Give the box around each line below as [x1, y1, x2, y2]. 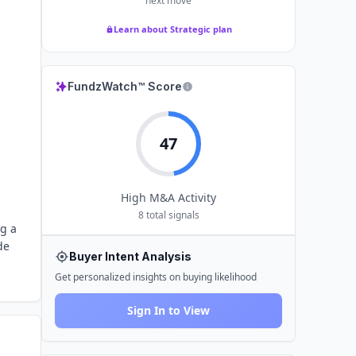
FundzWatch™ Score [68, 79, 182, 93]
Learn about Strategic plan [113, 23, 232, 35]
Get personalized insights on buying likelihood [55, 270, 257, 284]
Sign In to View [127, 303, 210, 318]
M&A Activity [146, 190, 216, 205]
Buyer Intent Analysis [69, 250, 192, 263]
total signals [143, 208, 199, 222]
